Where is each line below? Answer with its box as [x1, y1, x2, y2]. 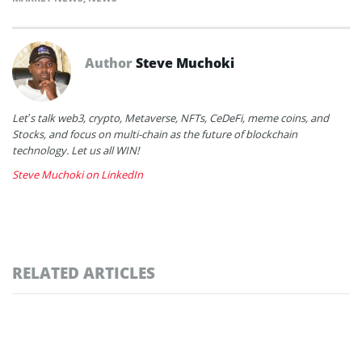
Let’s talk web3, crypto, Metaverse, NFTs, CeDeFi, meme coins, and [12, 110, 329, 125]
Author [85, 53, 136, 72]
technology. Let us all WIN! [12, 142, 139, 158]
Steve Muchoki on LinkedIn [12, 166, 143, 182]
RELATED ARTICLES [12, 262, 155, 283]
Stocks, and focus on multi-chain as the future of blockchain [12, 126, 297, 141]
